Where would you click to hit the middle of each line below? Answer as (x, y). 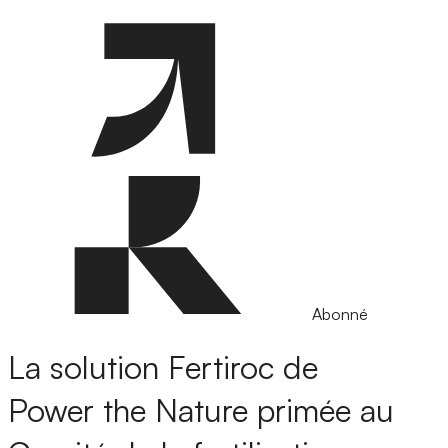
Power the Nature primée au (201, 410)
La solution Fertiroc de (163, 367)
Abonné (340, 314)
